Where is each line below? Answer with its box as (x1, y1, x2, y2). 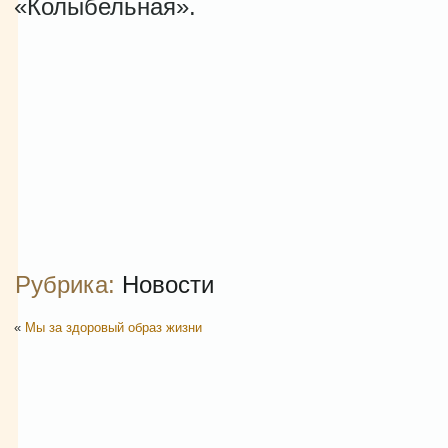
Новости (122, 271, 214, 298)
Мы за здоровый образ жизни (25, 320, 202, 335)
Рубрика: (15, 271, 122, 298)
